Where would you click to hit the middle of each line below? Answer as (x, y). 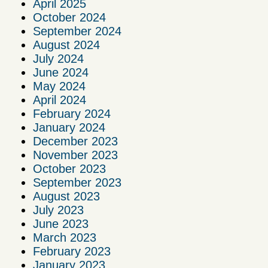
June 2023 (61, 223)
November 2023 (75, 155)
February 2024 (72, 113)
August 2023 (66, 196)
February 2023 (72, 251)
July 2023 (58, 210)
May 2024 (59, 86)
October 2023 (69, 168)
